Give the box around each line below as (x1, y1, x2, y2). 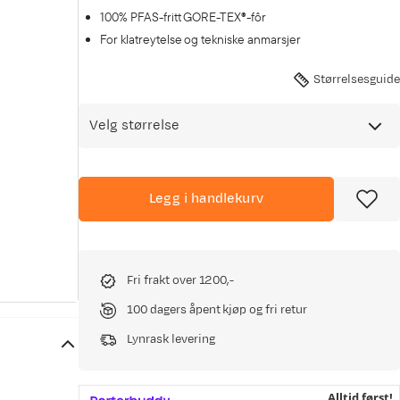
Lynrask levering (127, 331, 215, 347)
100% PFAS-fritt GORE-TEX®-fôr (100, 9, 270, 25)
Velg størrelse (89, 116, 179, 135)
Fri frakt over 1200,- (127, 272, 235, 288)
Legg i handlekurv (149, 189, 263, 208)
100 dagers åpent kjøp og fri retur (127, 302, 307, 318)
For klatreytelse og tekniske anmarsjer (100, 31, 301, 47)
